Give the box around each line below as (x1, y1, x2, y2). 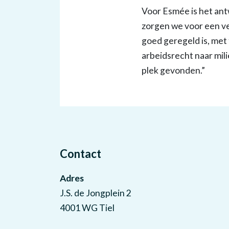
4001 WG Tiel (60, 202, 114, 213)
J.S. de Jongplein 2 (60, 188, 131, 198)
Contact (60, 147, 101, 161)
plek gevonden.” (142, 65, 205, 76)
